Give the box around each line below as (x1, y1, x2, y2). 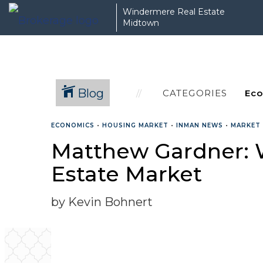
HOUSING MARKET (102, 122, 168, 129)
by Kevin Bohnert (51, 195, 153, 209)
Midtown (123, 18, 159, 28)
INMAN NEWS (176, 122, 223, 129)
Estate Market (51, 161, 202, 187)
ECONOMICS (51, 122, 95, 129)
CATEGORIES (162, 87, 228, 99)
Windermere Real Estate (123, 6, 225, 17)
